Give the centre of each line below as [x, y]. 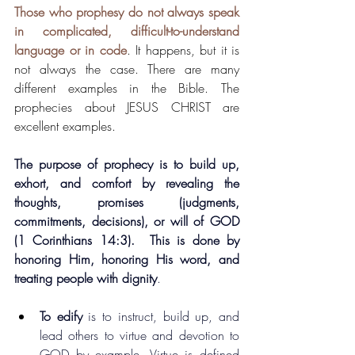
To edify [61, 317]
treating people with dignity [86, 279]
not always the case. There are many [127, 69]
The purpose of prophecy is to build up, [127, 164]
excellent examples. [65, 126]
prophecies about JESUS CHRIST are [127, 107]
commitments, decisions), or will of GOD [127, 221]
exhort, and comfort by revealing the [127, 183]
